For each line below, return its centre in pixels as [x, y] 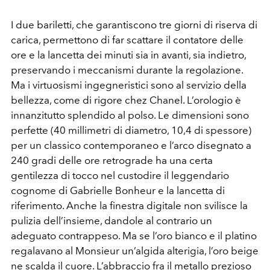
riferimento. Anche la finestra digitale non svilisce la [129, 206]
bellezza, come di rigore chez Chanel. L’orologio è [126, 100]
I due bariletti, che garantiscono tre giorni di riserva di [134, 25]
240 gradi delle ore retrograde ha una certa [112, 160]
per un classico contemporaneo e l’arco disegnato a [131, 145]
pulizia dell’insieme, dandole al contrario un [111, 221]
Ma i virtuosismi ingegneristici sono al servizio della [129, 85]
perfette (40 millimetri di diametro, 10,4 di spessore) [131, 130]
